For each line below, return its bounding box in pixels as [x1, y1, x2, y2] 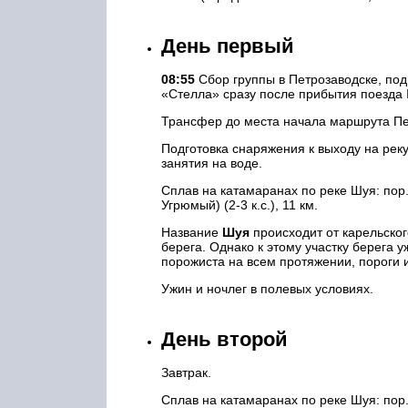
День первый [161, 35, 294, 57]
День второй [161, 328, 288, 351]
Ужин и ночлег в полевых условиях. [161, 281, 373, 296]
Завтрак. [161, 365, 211, 380]
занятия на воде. [161, 156, 262, 170]
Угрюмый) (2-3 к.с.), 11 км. [161, 198, 318, 212]
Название [161, 225, 222, 240]
